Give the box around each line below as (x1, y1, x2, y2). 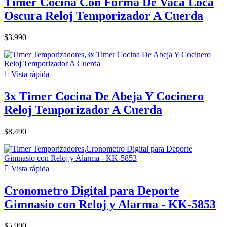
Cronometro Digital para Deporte (4, 183, 179, 197)
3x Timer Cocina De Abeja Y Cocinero (4, 90, 204, 103)
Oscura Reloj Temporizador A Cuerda (4, 9, 203, 23)
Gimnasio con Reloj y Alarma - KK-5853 (4, 197, 216, 211)
